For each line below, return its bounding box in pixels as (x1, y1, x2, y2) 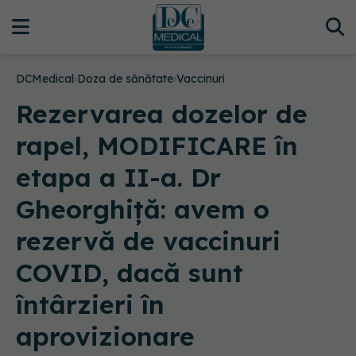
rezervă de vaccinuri (16, 225, 281, 257)
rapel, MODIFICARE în (16, 130, 298, 161)
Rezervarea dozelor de (16, 98, 308, 130)
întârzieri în (16, 288, 164, 320)
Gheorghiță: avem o (16, 193, 269, 225)
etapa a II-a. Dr (16, 161, 221, 193)
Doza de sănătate (77, 72, 173, 86)
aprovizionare (16, 320, 195, 352)
